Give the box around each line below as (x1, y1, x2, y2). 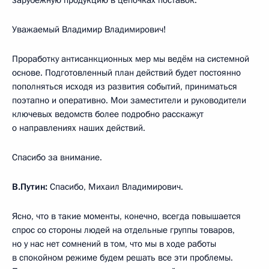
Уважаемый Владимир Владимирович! (12, 23, 166, 35)
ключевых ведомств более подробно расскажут (12, 107, 204, 120)
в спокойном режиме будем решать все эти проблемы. (12, 251, 233, 264)
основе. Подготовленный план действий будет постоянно (12, 66, 241, 79)
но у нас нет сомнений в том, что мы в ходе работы (12, 237, 216, 250)
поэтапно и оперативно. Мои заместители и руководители (12, 94, 246, 106)
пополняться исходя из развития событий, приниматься (12, 80, 237, 92)
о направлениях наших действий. (12, 121, 145, 134)
